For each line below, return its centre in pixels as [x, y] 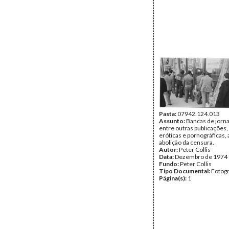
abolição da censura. [187, 142]
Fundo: [169, 164]
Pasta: [168, 114]
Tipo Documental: [185, 171]
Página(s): [173, 178]
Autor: [169, 150]
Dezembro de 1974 [201, 157]
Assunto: [173, 121]
